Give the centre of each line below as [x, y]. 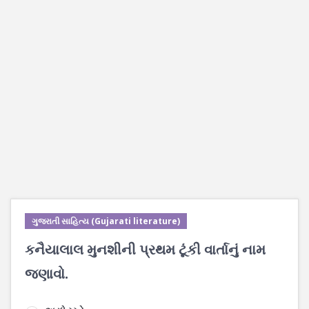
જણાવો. [47, 273]
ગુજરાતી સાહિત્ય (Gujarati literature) [106, 221]
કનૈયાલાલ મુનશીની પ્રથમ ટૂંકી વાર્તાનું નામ [145, 249]
